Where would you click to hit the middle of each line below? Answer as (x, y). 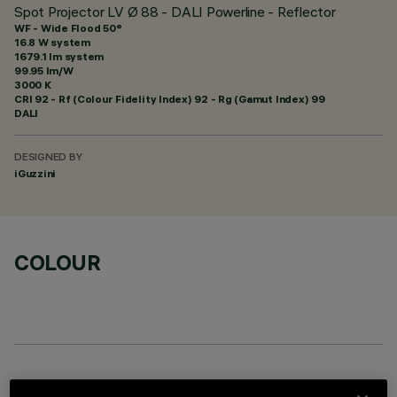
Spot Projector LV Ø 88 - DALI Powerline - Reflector (175, 12)
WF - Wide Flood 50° (68, 28)
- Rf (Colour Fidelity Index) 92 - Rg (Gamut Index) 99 (187, 99)
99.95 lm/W (44, 70)
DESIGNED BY (48, 158)
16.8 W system (52, 42)
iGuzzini (35, 173)
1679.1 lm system (59, 56)
